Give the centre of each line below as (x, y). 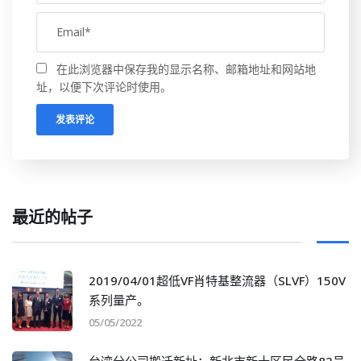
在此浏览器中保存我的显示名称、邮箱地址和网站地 (186, 68)
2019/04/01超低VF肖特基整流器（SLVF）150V (217, 280)
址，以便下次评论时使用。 (104, 86)
